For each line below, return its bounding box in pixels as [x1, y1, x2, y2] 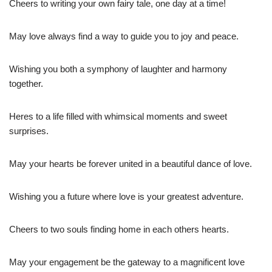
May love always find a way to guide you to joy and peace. [9, 31, 239, 42]
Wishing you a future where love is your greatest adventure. [9, 191, 243, 202]
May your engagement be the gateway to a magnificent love [9, 257, 245, 268]
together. [9, 78, 43, 89]
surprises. [9, 126, 49, 137]
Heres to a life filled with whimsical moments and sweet [9, 111, 227, 122]
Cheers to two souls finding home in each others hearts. [9, 224, 229, 235]
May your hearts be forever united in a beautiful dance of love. [9, 158, 252, 169]
